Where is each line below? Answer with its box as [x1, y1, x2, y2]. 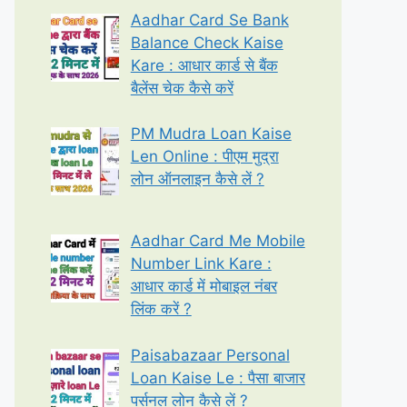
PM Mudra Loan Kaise [130, 124, 292, 143]
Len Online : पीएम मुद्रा [130, 147, 279, 165]
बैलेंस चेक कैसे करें [130, 78, 233, 97]
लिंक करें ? [130, 300, 192, 319]
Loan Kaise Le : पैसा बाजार [130, 368, 305, 387]
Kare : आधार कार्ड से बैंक [130, 55, 278, 74]
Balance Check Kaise [130, 33, 283, 52]
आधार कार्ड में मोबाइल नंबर [130, 277, 277, 296]
